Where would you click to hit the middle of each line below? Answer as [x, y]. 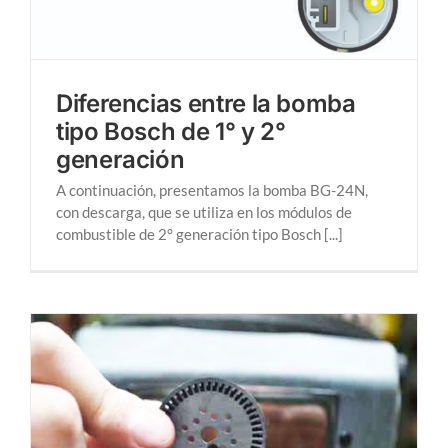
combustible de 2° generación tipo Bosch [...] [199, 233]
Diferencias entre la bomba [206, 103]
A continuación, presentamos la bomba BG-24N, [212, 189]
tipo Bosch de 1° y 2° [171, 131]
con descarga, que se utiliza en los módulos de [204, 211]
